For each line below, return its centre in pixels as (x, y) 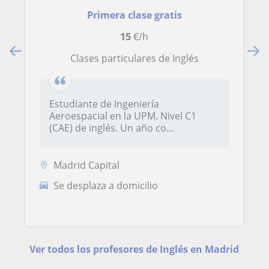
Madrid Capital (86, 165)
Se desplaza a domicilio (106, 185)
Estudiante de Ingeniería (104, 104)
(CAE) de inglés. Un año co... (111, 128)
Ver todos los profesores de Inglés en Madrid (134, 249)
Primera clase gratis (134, 15)
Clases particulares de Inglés (137, 59)
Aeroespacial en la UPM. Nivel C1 (123, 116)
